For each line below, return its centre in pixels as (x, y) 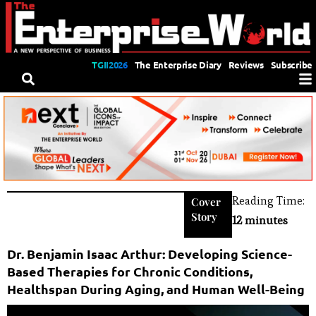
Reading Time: (269, 200)
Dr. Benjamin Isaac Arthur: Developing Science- (150, 253)
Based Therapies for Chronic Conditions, (130, 271)
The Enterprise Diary (178, 64)
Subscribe (291, 64)
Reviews (246, 64)
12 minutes (260, 220)
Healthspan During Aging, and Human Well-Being (156, 288)
